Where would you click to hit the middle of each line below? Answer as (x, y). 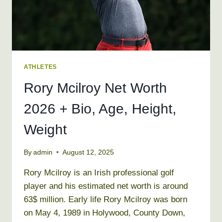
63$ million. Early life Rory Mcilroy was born (106, 199)
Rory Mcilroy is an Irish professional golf (99, 172)
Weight (45, 130)
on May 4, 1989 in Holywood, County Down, (105, 213)
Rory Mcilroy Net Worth (95, 88)
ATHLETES (40, 67)
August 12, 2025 (88, 152)
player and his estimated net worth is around (106, 186)
